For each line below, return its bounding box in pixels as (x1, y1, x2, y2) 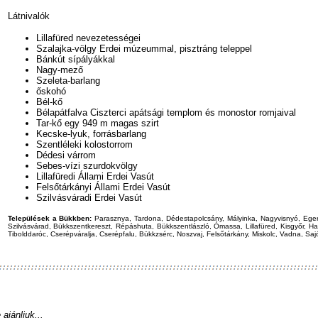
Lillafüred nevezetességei (35, 33, 141, 43)
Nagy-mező (35, 65, 83, 75)
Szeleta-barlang (35, 75, 100, 86)
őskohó (35, 86, 66, 97)
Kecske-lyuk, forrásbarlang (35, 128, 146, 139)
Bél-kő (35, 97, 62, 107)
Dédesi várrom (35, 150, 96, 160)
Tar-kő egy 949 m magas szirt (35, 118, 159, 128)
